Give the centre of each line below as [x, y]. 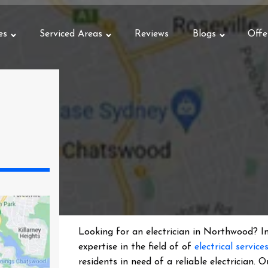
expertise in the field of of [137, 247]
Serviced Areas [71, 34]
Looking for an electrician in [141, 232]
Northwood [229, 232]
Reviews [151, 34]
